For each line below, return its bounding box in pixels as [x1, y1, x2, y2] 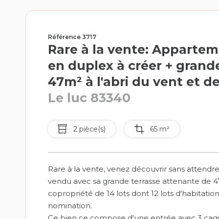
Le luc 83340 [48, 90, 131, 105]
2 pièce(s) [69, 125, 106, 134]
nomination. [48, 201, 92, 211]
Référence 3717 [48, 33, 96, 41]
